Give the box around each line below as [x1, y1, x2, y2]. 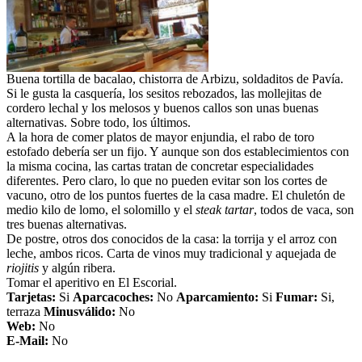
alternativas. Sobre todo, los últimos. [6, 115, 191, 129]
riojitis [6, 260, 39, 275]
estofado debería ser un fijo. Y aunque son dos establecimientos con [6, 144, 349, 158]
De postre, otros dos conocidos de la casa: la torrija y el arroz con [6, 231, 337, 246]
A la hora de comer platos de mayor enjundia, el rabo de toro [6, 129, 314, 144]
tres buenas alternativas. [6, 217, 127, 231]
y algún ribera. [39, 260, 116, 275]
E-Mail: [6, 333, 48, 347]
